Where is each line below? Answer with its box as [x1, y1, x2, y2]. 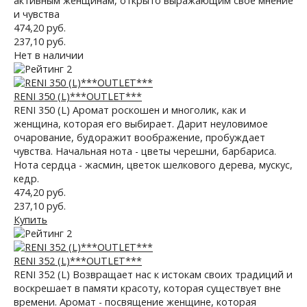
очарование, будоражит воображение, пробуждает [14, 131, 265, 144]
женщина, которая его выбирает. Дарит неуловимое [14, 117, 268, 130]
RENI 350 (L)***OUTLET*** [14, 90, 142, 103]
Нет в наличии [14, 49, 84, 62]
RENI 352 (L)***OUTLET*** [14, 254, 142, 267]
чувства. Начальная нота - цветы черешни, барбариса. [14, 145, 276, 158]
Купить [14, 213, 47, 226]
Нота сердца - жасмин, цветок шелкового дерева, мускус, [14, 158, 293, 171]
